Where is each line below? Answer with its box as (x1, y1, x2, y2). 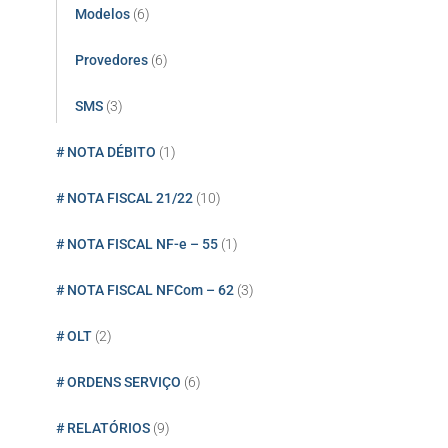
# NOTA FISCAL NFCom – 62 (56, 281, 234, 298)
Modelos (75, 5, 130, 22)
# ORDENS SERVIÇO (56, 373, 181, 390)
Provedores (75, 51, 148, 68)
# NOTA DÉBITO (56, 143, 156, 160)
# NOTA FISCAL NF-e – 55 (56, 235, 218, 252)
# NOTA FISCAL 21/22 (56, 189, 193, 206)
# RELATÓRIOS (56, 419, 150, 436)
